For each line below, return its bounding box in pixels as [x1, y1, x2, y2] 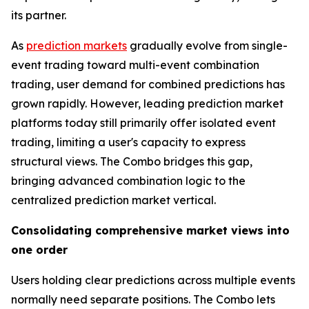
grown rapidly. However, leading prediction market [11, 97, 283, 111]
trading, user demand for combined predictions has [11, 77, 285, 92]
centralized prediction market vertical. [11, 193, 216, 208]
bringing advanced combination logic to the [11, 174, 246, 188]
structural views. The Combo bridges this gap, [11, 154, 252, 169]
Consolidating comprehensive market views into [11, 223, 290, 238]
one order [11, 243, 68, 257]
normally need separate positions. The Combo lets [11, 292, 275, 307]
